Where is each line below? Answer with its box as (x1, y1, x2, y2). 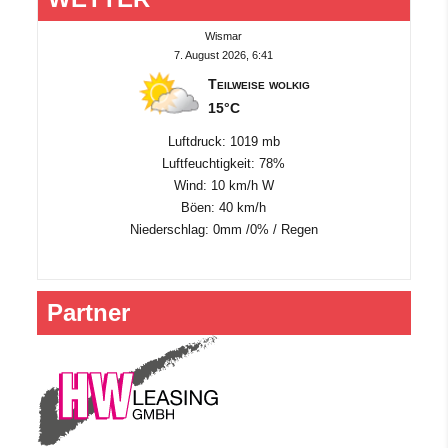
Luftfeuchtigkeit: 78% (162, 155, 286, 171)
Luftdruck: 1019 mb (167, 133, 280, 149)
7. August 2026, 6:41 (174, 48, 274, 61)
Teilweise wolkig (208, 76, 311, 93)
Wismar (205, 29, 243, 42)
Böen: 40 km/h (181, 199, 267, 215)
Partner (46, 298, 130, 326)
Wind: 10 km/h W (173, 177, 274, 193)
